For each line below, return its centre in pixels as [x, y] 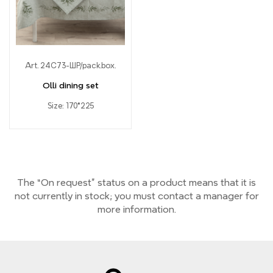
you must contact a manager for [186, 196]
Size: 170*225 [70, 106]
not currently [43, 196]
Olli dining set [70, 85]
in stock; [93, 196]
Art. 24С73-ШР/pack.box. [70, 66]
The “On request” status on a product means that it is [136, 183]
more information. [136, 209]
